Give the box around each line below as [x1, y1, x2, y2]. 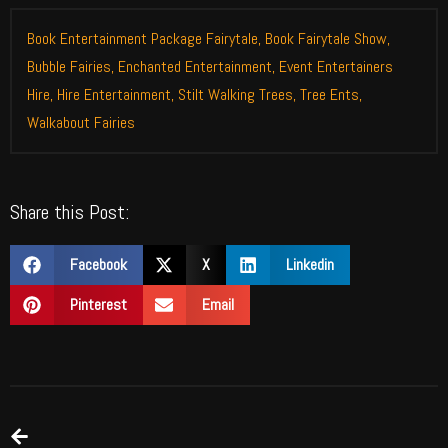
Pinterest [69, 293, 127, 315]
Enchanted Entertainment [118, 55, 272, 77]
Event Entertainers [279, 55, 393, 77]
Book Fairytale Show [265, 27, 387, 49]
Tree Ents [300, 83, 359, 105]
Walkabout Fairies [27, 111, 135, 133]
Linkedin [285, 253, 334, 275]
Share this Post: [10, 198, 129, 225]
